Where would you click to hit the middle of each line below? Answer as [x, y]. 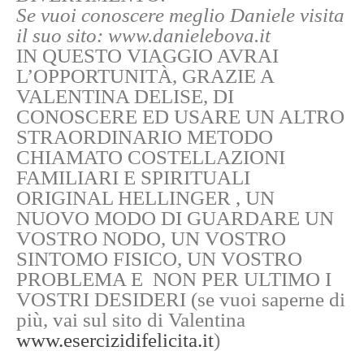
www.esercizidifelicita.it [115, 340]
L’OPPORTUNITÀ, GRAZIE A [145, 76]
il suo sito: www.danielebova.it [143, 36]
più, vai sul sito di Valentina [131, 320]
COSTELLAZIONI [206, 158]
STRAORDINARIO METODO [145, 137]
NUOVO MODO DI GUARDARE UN [175, 219]
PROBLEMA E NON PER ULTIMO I [174, 279]
